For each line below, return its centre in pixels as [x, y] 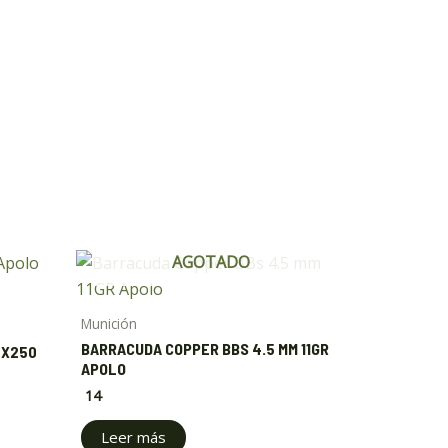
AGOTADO [211, 262]
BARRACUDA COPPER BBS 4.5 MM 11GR [205, 349]
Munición [109, 324]
